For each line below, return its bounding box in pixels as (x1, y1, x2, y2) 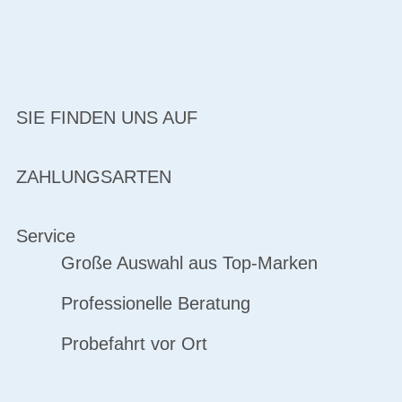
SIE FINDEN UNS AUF (16, 108, 197, 127)
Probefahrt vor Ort (60, 334, 207, 354)
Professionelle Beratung (60, 293, 250, 313)
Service (16, 226, 75, 246)
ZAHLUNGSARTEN (16, 167, 171, 187)
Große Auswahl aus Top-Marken (60, 253, 318, 273)
